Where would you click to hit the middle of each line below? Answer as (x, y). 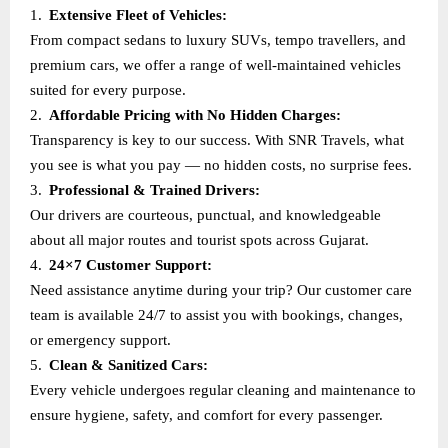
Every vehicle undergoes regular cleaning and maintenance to (223, 389)
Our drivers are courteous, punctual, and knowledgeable (205, 214)
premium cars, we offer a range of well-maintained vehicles (215, 64)
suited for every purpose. (108, 89)
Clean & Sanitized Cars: (128, 364)
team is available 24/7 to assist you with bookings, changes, (216, 314)
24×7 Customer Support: (130, 264)
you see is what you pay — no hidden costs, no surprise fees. (221, 164)
